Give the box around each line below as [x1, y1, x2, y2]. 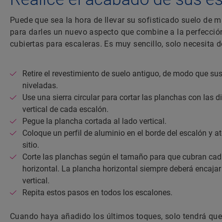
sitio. [22, 140, 39, 150]
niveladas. [22, 81, 58, 91]
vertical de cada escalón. [22, 105, 109, 114]
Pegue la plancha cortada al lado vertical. [22, 116, 166, 126]
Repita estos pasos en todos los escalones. [22, 188, 172, 198]
